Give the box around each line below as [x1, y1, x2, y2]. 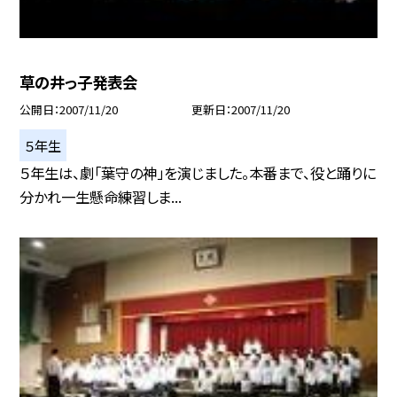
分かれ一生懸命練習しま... [19, 186, 183, 208]
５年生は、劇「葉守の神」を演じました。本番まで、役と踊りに [19, 162, 377, 184]
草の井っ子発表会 [19, 71, 138, 94]
